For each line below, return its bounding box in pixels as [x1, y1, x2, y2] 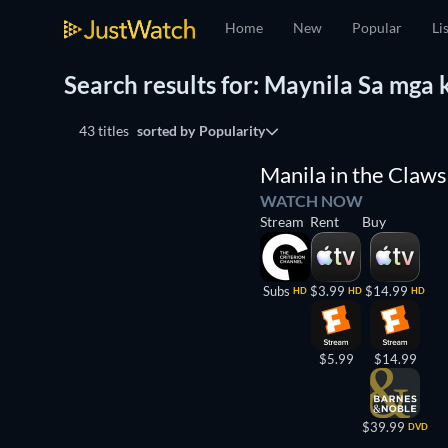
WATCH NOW [260, 191, 363, 210]
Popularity [199, 122, 265, 139]
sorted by [137, 122, 195, 139]
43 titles [79, 122, 129, 139]
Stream [260, 213, 304, 230]
